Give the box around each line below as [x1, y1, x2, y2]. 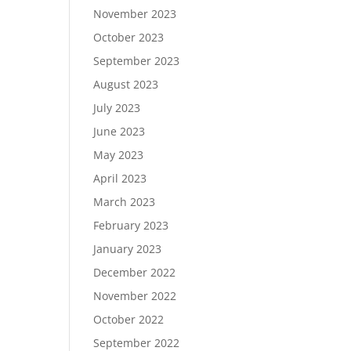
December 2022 [93, 265, 176, 280]
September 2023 [93, 53, 180, 68]
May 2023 [93, 147, 144, 162]
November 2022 [93, 288, 177, 303]
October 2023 [93, 30, 165, 45]
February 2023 [93, 218, 169, 233]
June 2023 [93, 124, 146, 139]
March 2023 [93, 194, 156, 209]
